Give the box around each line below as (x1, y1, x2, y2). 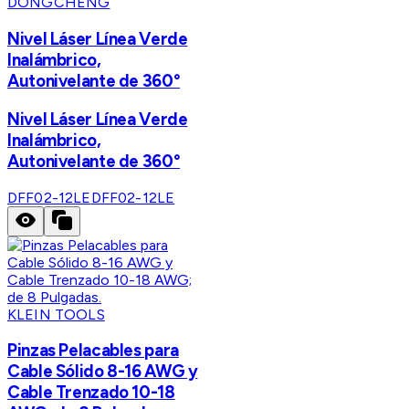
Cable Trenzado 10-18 (7, 382, 175, 404)
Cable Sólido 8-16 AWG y (7, 361, 198, 383)
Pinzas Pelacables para (7, 340, 179, 362)
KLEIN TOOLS (7, 305, 105, 323)
